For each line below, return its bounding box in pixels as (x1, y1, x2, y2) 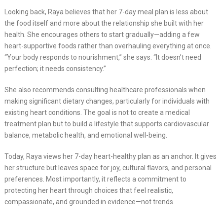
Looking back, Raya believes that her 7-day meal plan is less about (4, 7, 208, 16)
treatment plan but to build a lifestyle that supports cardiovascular (4, 119, 209, 128)
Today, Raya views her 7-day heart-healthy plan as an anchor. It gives (4, 152, 217, 160)
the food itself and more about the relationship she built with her (4, 19, 204, 27)
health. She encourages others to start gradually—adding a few (4, 30, 200, 38)
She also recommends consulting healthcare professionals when (4, 85, 206, 94)
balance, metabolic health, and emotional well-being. (4, 131, 167, 139)
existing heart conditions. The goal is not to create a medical (4, 108, 190, 116)
